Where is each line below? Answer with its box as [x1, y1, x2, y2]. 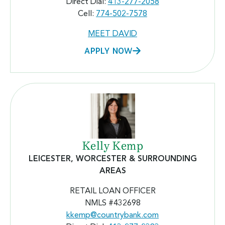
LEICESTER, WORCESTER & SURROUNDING [28, 155, 197, 163]
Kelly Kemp [81, 138, 144, 153]
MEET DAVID [88, 30, 137, 38]
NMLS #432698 [84, 199, 141, 207]
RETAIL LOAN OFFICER [69, 187, 156, 195]
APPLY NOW [84, 45, 133, 56]
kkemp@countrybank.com [66, 211, 159, 219]
